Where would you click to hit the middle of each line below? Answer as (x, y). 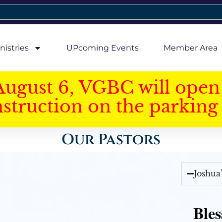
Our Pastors (111, 140)
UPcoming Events (102, 48)
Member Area (190, 48)
